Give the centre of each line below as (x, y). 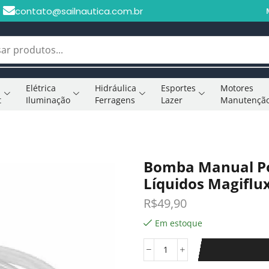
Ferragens (115, 100)
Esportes (178, 88)
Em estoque (179, 223)
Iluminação (48, 100)
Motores (237, 88)
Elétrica (41, 88)
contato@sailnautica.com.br (79, 11)
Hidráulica (116, 88)
